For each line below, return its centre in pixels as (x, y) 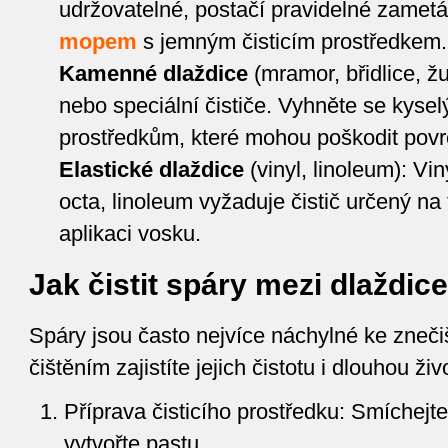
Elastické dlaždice (151, 170)
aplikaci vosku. (129, 234)
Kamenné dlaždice (153, 74)
